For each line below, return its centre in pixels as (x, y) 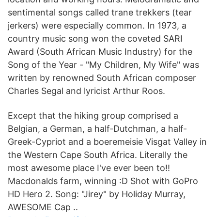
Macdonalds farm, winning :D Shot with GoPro (103, 181)
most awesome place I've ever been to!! (89, 168)
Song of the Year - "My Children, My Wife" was (103, 65)
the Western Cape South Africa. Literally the (98, 155)
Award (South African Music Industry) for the (100, 52)
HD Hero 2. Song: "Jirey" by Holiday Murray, (97, 194)
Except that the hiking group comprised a (93, 116)
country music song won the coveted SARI (95, 39)
